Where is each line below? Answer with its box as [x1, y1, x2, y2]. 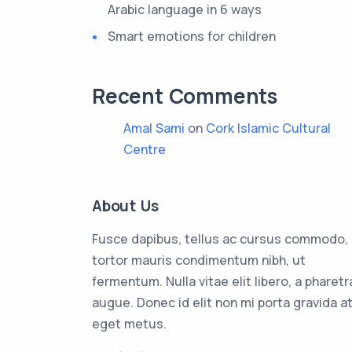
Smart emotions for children [108, 27, 276, 46]
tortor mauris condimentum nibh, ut [92, 251, 306, 269]
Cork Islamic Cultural [206, 119, 331, 137]
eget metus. [92, 315, 167, 333]
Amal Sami [123, 119, 185, 137]
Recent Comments [92, 82, 277, 111]
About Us [92, 196, 159, 217]
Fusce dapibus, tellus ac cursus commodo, [92, 230, 348, 248]
